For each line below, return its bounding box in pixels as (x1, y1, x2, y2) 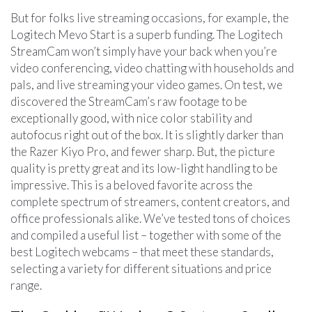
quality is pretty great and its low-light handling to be (10, 160, 278, 175)
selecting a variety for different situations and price (10, 260, 272, 276)
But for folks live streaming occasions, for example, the (10, 10, 289, 25)
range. (10, 277, 42, 292)
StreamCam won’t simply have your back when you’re (10, 43, 277, 58)
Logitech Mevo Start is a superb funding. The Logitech (10, 26, 283, 42)
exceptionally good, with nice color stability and (10, 110, 252, 125)
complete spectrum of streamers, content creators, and (10, 194, 290, 209)
